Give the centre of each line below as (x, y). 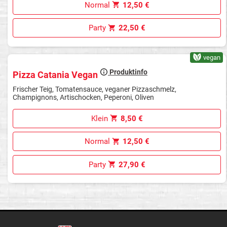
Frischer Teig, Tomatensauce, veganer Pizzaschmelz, (94, 89)
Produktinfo (128, 72)
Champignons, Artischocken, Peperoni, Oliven (83, 97)
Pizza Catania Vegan (56, 74)
